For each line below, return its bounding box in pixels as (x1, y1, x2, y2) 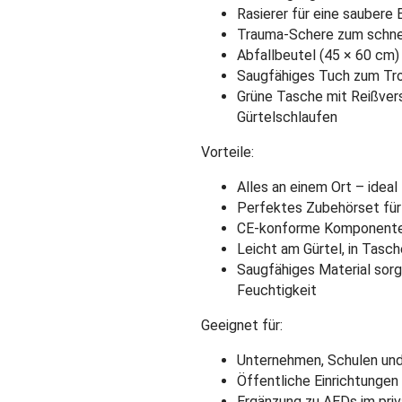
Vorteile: (201, 143, 254, 161)
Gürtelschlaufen (237, 108, 337, 126)
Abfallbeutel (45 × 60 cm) (237, 46, 399, 64)
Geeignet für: (201, 316, 283, 334)
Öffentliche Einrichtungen (237, 371, 398, 389)
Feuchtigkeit (237, 281, 317, 299)
